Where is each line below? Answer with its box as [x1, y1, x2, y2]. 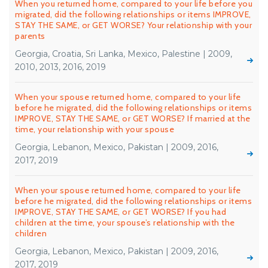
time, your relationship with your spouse [15, 124, 174, 135]
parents [15, 31, 45, 41]
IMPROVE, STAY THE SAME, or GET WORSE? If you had [15, 206, 226, 217]
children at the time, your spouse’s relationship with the [15, 217, 235, 228]
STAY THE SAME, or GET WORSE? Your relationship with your [15, 20, 252, 31]
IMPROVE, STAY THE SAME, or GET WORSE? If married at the [15, 113, 251, 124]
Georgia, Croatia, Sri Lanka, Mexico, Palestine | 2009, [15, 48, 232, 59]
